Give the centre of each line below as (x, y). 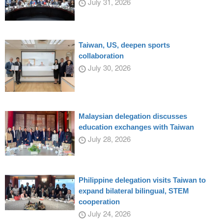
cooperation (99, 201)
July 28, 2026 (108, 139)
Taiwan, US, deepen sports (124, 45)
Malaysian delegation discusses (133, 116)
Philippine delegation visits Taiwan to (142, 180)
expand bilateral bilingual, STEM (134, 191)
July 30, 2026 (108, 67)
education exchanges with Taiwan (136, 127)
